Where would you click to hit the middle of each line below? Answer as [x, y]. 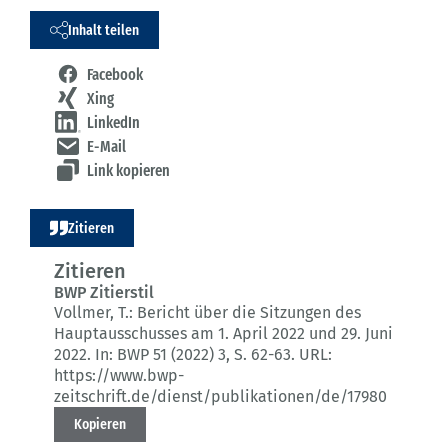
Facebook [115, 75]
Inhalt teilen [103, 29]
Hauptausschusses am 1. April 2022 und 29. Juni [223, 334]
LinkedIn [113, 123]
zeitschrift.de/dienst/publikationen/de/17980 [220, 397]
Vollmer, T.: [95, 313]
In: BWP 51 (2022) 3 [160, 355]
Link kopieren [128, 171]
